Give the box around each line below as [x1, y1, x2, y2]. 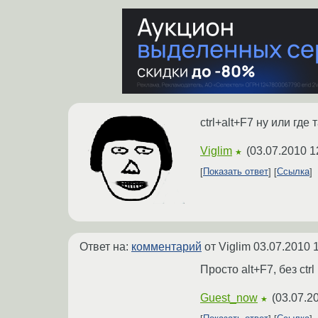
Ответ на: [79, 240, 131, 253]
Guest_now [200, 291, 258, 304]
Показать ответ [203, 166, 268, 177]
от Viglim [202, 240, 253, 253]
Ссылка [277, 166, 309, 177]
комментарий [131, 240, 202, 253]
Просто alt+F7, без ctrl [200, 263, 314, 275]
